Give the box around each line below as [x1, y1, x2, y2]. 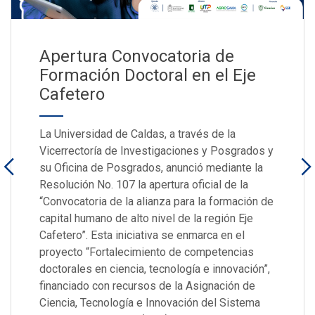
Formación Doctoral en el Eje [39, 65, 256, 86]
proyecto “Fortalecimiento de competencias [39, 245, 254, 259]
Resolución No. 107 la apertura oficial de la [39, 178, 248, 192]
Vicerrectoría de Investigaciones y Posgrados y [39, 144, 274, 158]
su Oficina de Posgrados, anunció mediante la [39, 161, 263, 175]
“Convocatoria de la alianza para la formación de [39, 195, 274, 209]
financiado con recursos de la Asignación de [39, 279, 255, 293]
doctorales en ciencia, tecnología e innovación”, [39, 262, 270, 276]
